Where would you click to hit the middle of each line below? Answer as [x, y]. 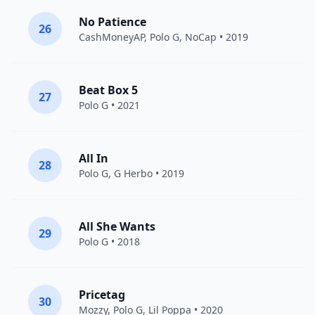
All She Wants [117, 226]
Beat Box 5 [108, 90]
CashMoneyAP [111, 37]
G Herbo [133, 173]
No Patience [112, 22]
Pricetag [102, 295]
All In [94, 158]
